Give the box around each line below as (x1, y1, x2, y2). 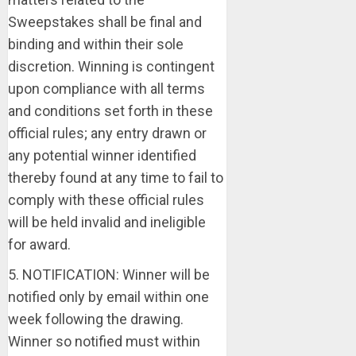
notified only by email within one (8, 288, 209, 305)
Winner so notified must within (8, 333, 200, 350)
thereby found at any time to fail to (8, 169, 223, 186)
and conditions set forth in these (8, 103, 213, 119)
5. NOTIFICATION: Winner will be (8, 266, 210, 283)
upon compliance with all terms (8, 80, 205, 97)
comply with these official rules (8, 192, 204, 208)
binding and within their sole (8, 36, 184, 52)
